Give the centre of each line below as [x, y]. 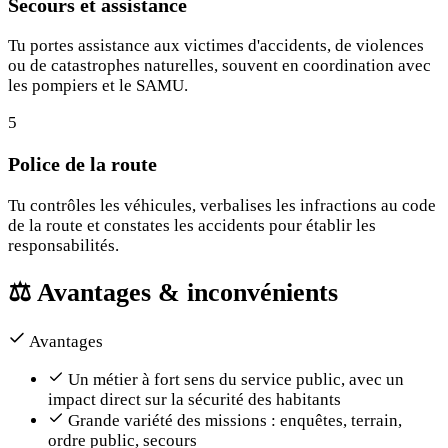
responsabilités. [63, 246]
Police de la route [82, 164]
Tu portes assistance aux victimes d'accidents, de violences [216, 46]
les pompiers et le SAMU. [98, 86]
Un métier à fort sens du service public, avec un [236, 380]
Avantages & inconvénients [184, 293]
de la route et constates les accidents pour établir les [192, 226]
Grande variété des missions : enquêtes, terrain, [235, 421]
